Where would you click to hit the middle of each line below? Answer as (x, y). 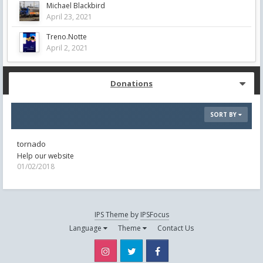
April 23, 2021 (69, 17)
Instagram (138, 250)
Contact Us (176, 228)
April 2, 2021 (67, 48)
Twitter (159, 250)
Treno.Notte (67, 37)
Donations (131, 83)
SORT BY (224, 114)
